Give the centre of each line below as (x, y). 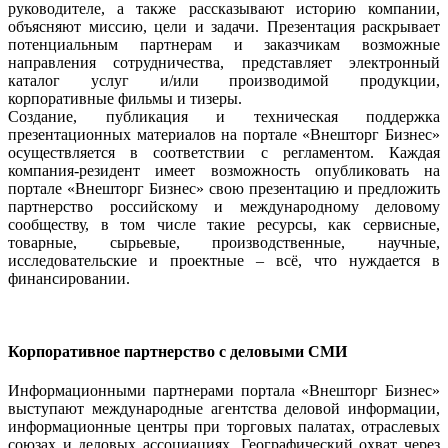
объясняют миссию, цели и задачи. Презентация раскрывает (224, 26)
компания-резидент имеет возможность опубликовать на (224, 170)
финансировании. (69, 278)
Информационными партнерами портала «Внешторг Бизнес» (224, 391)
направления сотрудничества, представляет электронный (224, 62)
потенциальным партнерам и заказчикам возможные (224, 44)
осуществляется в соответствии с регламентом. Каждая (224, 152)
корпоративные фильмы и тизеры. (125, 98)
